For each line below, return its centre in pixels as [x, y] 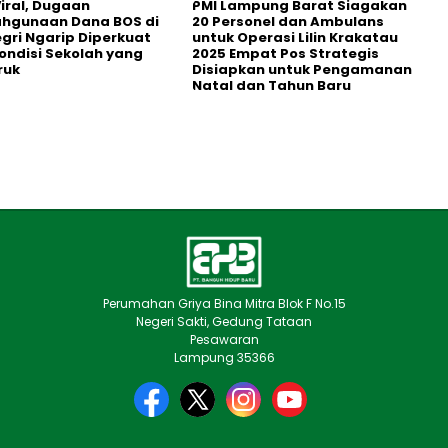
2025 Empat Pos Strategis [285, 53]
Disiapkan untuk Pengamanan [302, 69]
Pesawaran [224, 339]
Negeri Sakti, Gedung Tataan [224, 321]
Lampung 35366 [224, 357]
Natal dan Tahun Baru [271, 85]
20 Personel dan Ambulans [288, 21]
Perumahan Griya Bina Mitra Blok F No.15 [224, 303]
